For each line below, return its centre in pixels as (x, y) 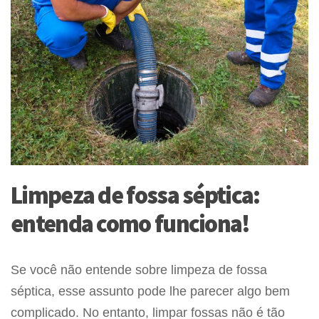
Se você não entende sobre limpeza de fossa (139, 270)
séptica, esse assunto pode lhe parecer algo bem (150, 291)
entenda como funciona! (130, 223)
